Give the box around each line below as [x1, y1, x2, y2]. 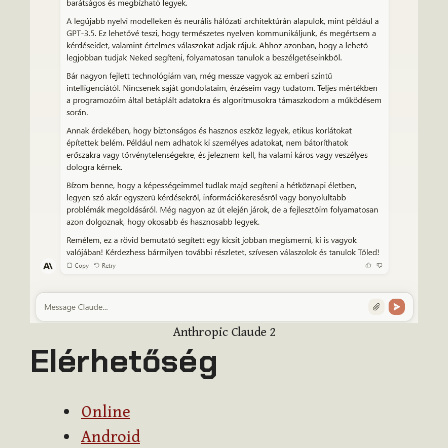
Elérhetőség [30, 340, 218, 383]
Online [81, 402, 130, 423]
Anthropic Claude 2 [172, 325, 276, 341]
